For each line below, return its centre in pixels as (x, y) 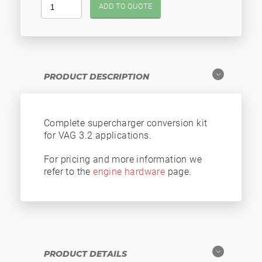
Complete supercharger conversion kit (126, 123)
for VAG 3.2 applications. (98, 135)
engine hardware (129, 172)
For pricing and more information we (123, 159)
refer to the (69, 172)
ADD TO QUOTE (125, 6)
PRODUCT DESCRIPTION (96, 77)
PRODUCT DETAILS (85, 254)
